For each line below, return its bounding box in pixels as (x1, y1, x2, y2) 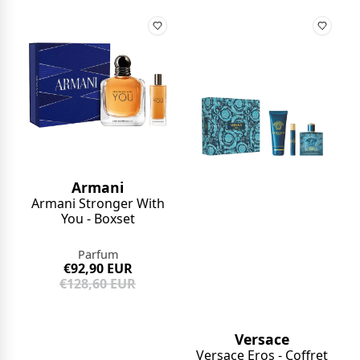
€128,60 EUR (59, 274, 137, 292)
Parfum (77, 246, 118, 262)
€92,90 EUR (63, 259, 133, 277)
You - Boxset (60, 209, 135, 227)
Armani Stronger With (31, 194, 165, 212)
